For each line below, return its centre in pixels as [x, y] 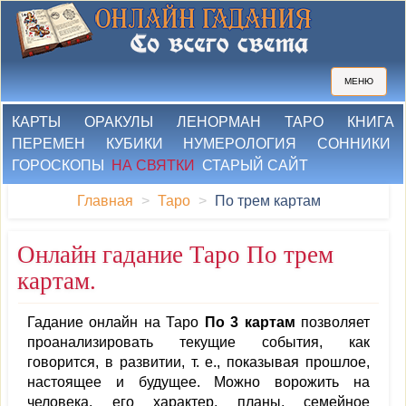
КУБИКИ [134, 144]
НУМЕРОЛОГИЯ [240, 144]
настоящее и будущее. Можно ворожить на [198, 382]
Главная [105, 201]
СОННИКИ [354, 144]
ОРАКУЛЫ [119, 122]
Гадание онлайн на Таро [116, 322]
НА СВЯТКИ [153, 165]
